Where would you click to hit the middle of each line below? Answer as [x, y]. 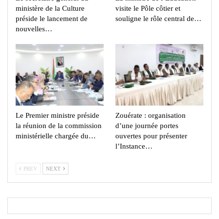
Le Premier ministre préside [57, 116]
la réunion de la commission [59, 126]
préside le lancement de [52, 19]
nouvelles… [34, 29]
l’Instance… [134, 146]
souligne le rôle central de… [158, 19]
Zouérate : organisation [151, 116]
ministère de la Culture [50, 9]
